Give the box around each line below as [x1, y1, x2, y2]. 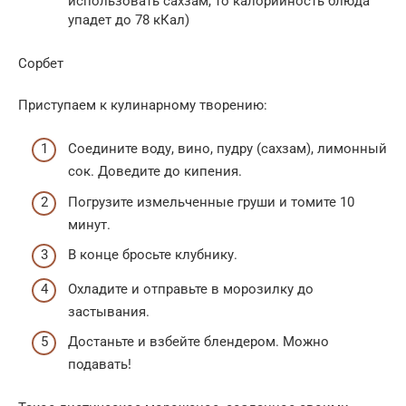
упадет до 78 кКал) [68, 11, 189, 28]
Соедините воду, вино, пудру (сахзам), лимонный [68, 140, 387, 158]
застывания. [68, 303, 150, 320]
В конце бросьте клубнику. [68, 246, 237, 264]
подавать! [68, 356, 131, 373]
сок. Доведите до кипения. [68, 163, 242, 180]
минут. [68, 216, 111, 233]
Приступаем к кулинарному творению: [18, 96, 267, 113]
